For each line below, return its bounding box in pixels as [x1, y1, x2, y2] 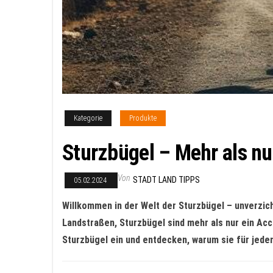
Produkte [129, 114, 157, 122]
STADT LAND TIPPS [133, 175, 200, 185]
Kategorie [74, 114, 102, 122]
